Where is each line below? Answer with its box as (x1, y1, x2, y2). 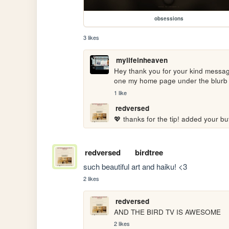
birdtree (134, 146, 163, 158)
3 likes (83, 33, 100, 42)
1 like (114, 88, 127, 97)
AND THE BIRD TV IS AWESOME (114, 207, 221, 217)
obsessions (154, 15, 184, 22)
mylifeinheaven (116, 55, 168, 65)
